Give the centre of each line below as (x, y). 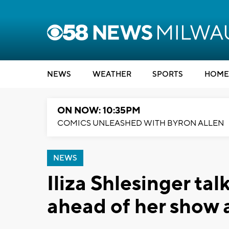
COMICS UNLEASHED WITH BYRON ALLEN (141, 123)
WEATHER (112, 74)
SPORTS (168, 74)
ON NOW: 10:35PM (99, 111)
